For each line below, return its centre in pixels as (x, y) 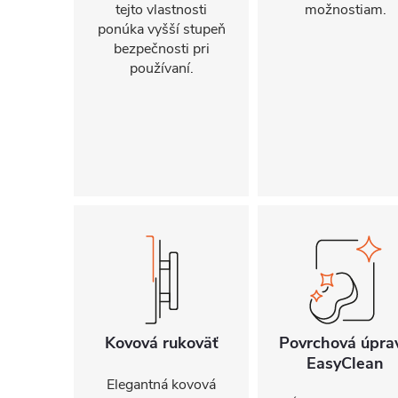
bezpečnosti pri (161, 49)
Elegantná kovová (161, 385)
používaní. (161, 68)
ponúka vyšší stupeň (161, 29)
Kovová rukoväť (161, 343)
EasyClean (345, 363)
